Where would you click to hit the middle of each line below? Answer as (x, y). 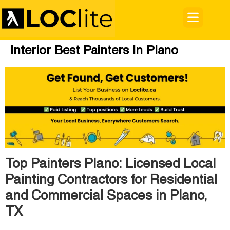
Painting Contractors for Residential (111, 180)
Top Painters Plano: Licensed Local (110, 165)
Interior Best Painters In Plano (94, 51)
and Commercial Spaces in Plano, (106, 196)
